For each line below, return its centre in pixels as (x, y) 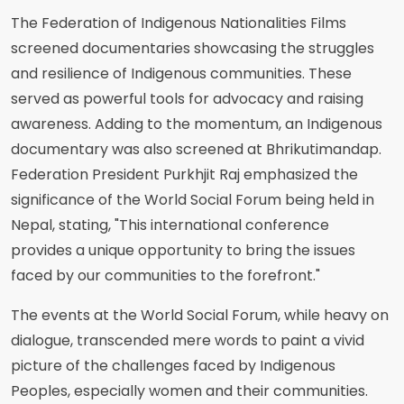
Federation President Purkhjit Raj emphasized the (184, 174)
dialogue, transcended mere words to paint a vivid (188, 340)
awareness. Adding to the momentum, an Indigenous (197, 124)
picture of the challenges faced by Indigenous (173, 366)
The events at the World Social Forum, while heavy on (200, 315)
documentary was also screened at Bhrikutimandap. (196, 149)
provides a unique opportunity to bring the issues (183, 250)
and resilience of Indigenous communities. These (181, 73)
